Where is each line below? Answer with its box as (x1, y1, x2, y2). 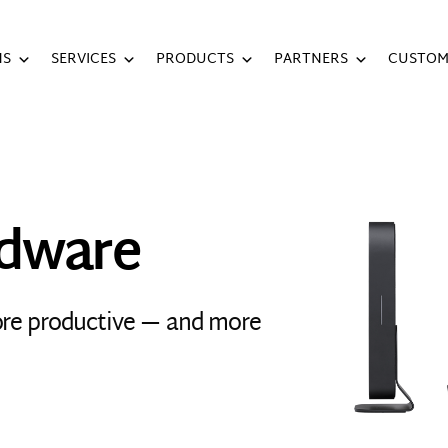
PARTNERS (273, 47, 348, 72)
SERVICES (50, 47, 116, 72)
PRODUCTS (155, 47, 234, 72)
